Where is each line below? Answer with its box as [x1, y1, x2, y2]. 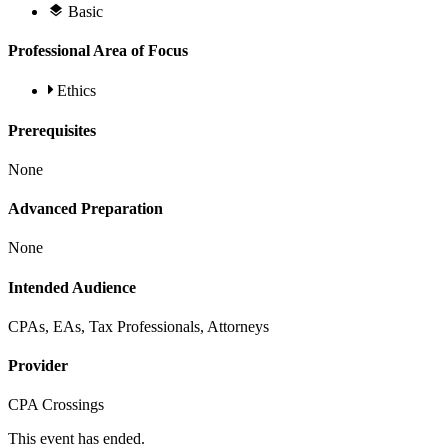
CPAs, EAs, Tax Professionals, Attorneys [8, 317, 269, 335]
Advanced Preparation [8, 200, 163, 218]
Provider [8, 357, 68, 375]
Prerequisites [8, 121, 96, 139]
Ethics [57, 82, 96, 100]
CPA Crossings [8, 396, 104, 414]
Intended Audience [8, 278, 136, 296]
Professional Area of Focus [8, 42, 188, 60]
